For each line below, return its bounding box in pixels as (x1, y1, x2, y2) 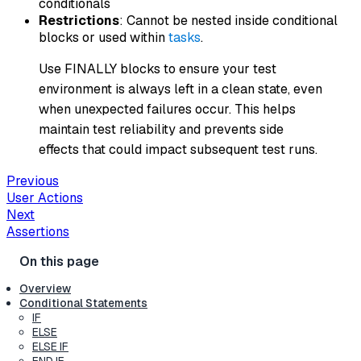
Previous (6, 172, 59, 189)
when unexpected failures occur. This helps (39, 100, 296, 118)
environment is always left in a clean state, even (39, 80, 322, 98)
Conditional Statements (19, 295, 147, 310)
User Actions (6, 189, 83, 206)
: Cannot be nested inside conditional (119, 11, 338, 29)
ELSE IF (32, 338, 68, 354)
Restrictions (39, 11, 119, 29)
